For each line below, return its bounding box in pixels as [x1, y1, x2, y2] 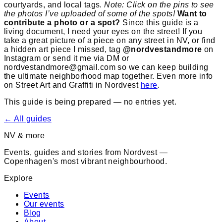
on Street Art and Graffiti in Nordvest [4, 80, 141, 89]
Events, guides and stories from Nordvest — [4, 148, 168, 157]
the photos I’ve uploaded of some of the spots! [4, 9, 177, 18]
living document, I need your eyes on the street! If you [4, 27, 203, 36]
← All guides [4, 114, 52, 123]
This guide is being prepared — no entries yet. [4, 97, 177, 106]
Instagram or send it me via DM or [4, 54, 129, 62]
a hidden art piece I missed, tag [4, 45, 123, 54]
